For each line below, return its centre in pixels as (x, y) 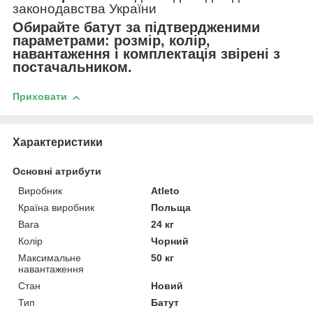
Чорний (170, 241)
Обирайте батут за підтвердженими (136, 28)
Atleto (166, 190)
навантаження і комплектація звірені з (146, 54)
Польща (171, 207)
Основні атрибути (57, 171)
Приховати (40, 97)
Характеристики (58, 142)
